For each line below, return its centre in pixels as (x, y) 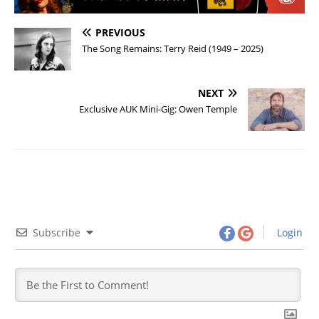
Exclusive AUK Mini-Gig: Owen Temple (158, 109)
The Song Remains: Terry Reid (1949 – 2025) (173, 48)
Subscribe (57, 232)
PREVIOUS (120, 32)
